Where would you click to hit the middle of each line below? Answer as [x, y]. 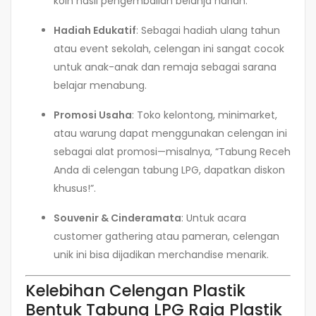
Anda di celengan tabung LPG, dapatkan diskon [169, 170]
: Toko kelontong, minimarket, [205, 115]
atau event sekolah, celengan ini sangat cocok [169, 49]
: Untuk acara [214, 218]
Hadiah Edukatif [95, 31]
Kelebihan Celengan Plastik [135, 291]
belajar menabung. [100, 86]
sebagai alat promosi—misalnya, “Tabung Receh [172, 152]
